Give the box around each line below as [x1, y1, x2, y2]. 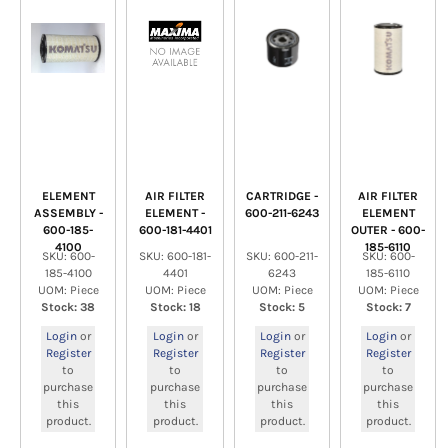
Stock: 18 [149, 300, 201, 314]
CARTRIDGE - [246, 189, 318, 203]
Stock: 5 [259, 300, 305, 314]
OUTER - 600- [351, 223, 425, 237]
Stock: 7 [365, 300, 411, 314]
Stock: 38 [41, 300, 95, 314]
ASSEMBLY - [33, 206, 103, 220]
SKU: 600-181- [139, 249, 211, 263]
